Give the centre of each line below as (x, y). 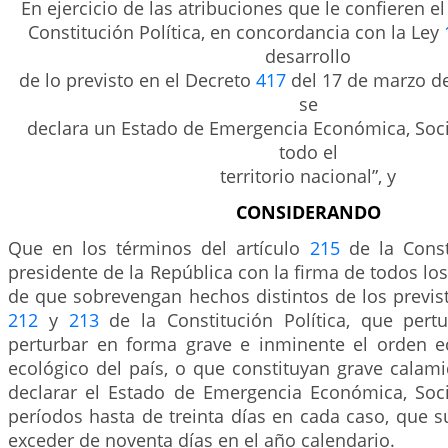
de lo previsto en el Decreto (137, 80)
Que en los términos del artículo (159, 248)
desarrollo (308, 56)
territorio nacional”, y (308, 176)
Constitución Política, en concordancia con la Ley (235, 32)
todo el (308, 152)
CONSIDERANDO (308, 212)
